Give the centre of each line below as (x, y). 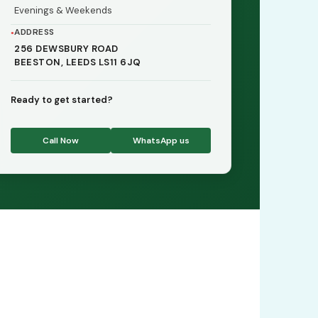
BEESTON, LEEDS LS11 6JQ (78, 62)
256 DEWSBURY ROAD (66, 49)
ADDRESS (34, 32)
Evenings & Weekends (63, 10)
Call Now (61, 141)
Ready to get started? (62, 100)
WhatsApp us (161, 141)
